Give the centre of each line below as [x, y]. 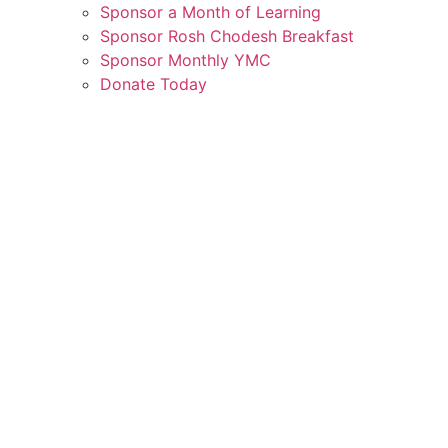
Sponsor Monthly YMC [185, 60]
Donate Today [153, 84]
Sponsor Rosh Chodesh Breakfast [227, 36]
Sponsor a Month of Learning [210, 12]
